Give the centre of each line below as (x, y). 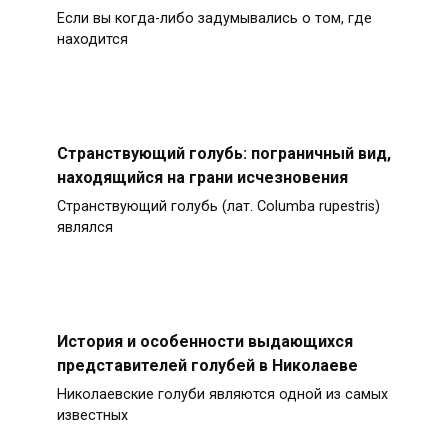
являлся (84, 228)
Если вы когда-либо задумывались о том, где (214, 19)
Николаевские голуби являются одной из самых (222, 395)
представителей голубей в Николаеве (207, 365)
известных (92, 416)
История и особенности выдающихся (204, 341)
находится (92, 40)
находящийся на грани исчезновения (202, 177)
